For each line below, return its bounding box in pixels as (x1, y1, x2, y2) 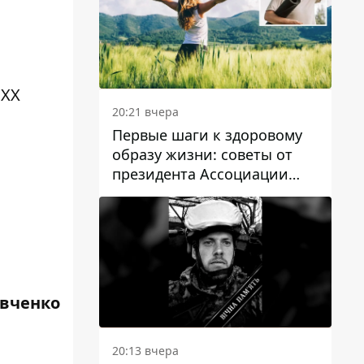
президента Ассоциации (112, 164, 288, 184)
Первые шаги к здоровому (112, 125, 302, 145)
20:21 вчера (112, 104, 179, 120)
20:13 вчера (112, 343, 179, 359)
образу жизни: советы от (112, 145, 292, 165)
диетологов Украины (112, 184, 263, 204)
